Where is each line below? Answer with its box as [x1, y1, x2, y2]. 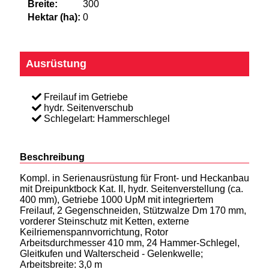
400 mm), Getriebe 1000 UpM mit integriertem [20, 195, 213, 205]
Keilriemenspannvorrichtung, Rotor [20, 227, 168, 238]
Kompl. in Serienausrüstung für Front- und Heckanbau [20, 173, 249, 184]
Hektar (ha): [28, 12, 80, 23]
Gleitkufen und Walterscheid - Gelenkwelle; [20, 249, 203, 259]
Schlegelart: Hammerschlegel [41, 113, 170, 124]
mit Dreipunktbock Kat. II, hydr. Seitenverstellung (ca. [20, 184, 243, 195]
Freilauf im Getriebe [41, 92, 128, 103]
